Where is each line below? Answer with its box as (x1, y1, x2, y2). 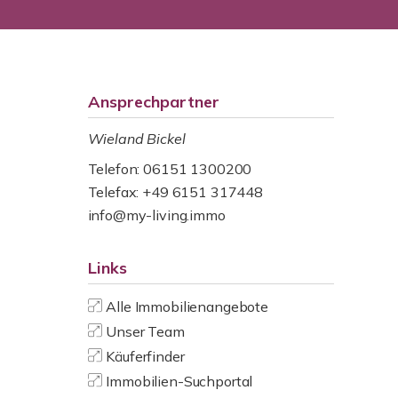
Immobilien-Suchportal (106, 372, 253, 390)
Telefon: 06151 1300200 (87, 160, 252, 178)
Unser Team (106, 322, 185, 340)
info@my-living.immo (87, 206, 226, 224)
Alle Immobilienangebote (106, 298, 269, 315)
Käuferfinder (106, 347, 185, 365)
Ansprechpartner (87, 92, 219, 112)
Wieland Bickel (87, 130, 186, 147)
